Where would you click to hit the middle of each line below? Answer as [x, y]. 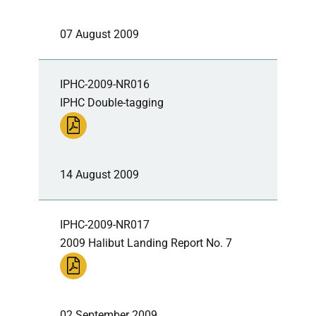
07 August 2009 [99, 34]
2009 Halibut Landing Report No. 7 [146, 243]
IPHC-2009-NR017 [105, 224]
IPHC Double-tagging [112, 102]
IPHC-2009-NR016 [105, 84]
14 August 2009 [99, 174]
